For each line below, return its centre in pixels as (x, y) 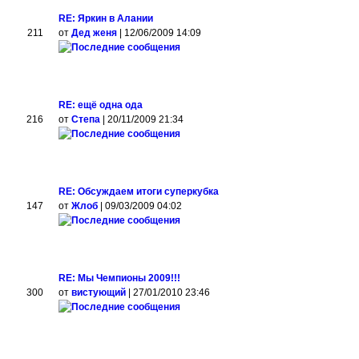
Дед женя (95, 33)
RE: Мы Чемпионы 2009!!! (120, 278)
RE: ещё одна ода (101, 105)
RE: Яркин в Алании (106, 18)
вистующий (99, 292)
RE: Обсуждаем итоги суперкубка (139, 192)
